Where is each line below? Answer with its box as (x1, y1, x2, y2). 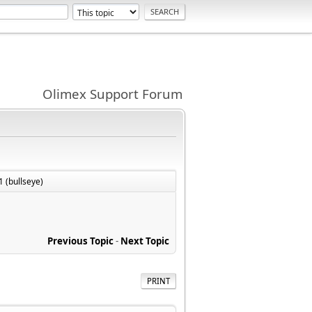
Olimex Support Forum (42, 85, 182, 102)
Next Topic (120, 234, 169, 247)
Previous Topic (47, 234, 114, 247)
